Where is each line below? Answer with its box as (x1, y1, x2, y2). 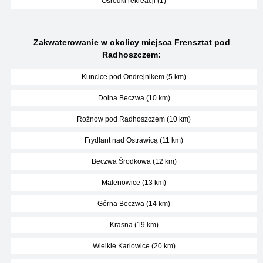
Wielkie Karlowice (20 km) (92, 242, 176, 250)
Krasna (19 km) (109, 221, 159, 229)
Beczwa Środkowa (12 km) (91, 157, 177, 166)
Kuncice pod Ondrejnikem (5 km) (82, 73, 186, 81)
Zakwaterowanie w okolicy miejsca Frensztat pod (33, 38, 230, 47)
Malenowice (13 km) (102, 178, 166, 187)
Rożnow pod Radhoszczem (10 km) (77, 115, 191, 123)
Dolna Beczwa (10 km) (97, 94, 170, 102)
